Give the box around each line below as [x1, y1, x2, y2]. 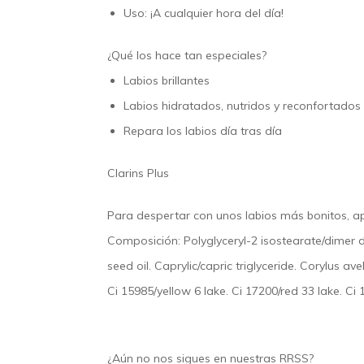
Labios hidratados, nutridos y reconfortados [123, 98, 361, 114]
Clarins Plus [107, 166, 169, 181]
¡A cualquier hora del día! [150, 6, 284, 21]
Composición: [107, 233, 184, 249]
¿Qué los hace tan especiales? [107, 48, 266, 63]
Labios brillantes [123, 73, 210, 89]
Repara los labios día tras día [123, 123, 282, 139]
